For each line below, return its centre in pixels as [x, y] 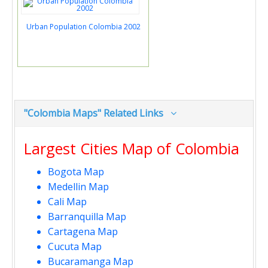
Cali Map [67, 202]
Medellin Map [78, 187]
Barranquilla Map [87, 217]
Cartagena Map [83, 232]
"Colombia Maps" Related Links [97, 113]
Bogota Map [76, 172]
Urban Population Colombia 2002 [83, 27]
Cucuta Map [75, 246]
